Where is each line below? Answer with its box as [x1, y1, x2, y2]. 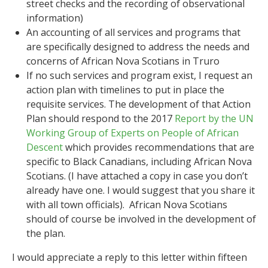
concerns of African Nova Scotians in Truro [26, 54, 220, 68]
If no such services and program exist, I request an [26, 68, 252, 82]
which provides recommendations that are [65, 140, 254, 154]
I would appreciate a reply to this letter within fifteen [12, 250, 247, 264]
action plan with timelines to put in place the [26, 83, 224, 96]
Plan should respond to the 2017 [26, 111, 175, 125]
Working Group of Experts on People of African [26, 126, 239, 139]
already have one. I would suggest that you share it [26, 183, 255, 197]
